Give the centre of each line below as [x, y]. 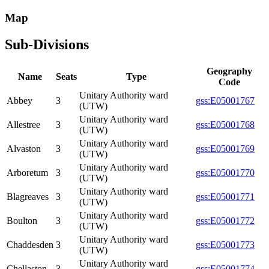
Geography [229, 71]
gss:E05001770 [225, 173]
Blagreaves [28, 197]
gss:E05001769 [225, 149]
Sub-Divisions [47, 44]
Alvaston [24, 149]
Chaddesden [30, 245]
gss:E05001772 [225, 221]
